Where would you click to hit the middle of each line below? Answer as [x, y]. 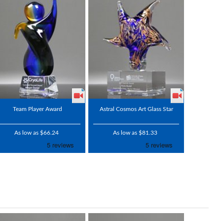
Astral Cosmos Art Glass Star [136, 109]
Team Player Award [38, 109]
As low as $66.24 [36, 133]
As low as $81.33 [135, 133]
